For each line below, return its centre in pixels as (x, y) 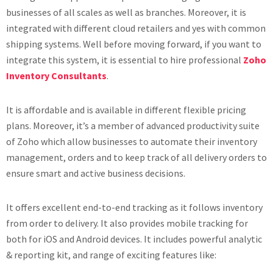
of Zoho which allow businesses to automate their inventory (132, 141)
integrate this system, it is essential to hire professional (125, 60)
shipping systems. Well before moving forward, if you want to (134, 44)
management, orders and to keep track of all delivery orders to (136, 157)
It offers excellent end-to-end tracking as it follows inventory (134, 207)
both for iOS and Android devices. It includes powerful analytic (134, 239)
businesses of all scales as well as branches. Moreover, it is (126, 12)
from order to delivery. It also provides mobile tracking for (127, 223)
